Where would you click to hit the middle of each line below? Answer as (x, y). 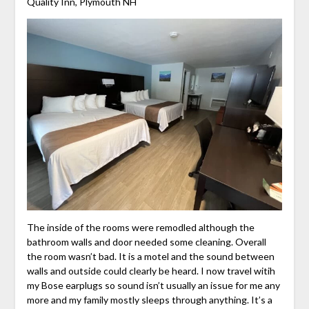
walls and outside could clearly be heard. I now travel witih (151, 271)
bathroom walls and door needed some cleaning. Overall (146, 242)
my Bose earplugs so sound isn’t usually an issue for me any (153, 286)
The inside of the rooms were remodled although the (140, 228)
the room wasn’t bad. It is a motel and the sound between (150, 257)
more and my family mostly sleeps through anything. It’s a (149, 300)
